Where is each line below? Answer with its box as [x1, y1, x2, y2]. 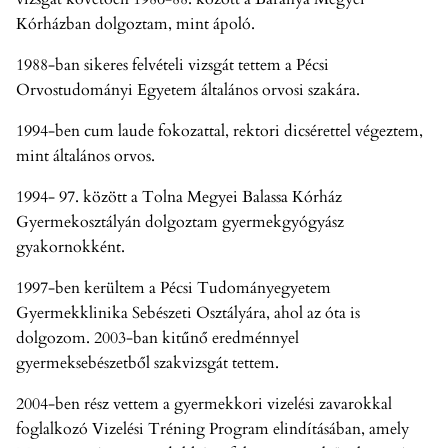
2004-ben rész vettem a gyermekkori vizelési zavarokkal [16, 393, 392, 415]
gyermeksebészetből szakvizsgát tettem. [16, 352, 279, 374]
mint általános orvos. [16, 145, 155, 167]
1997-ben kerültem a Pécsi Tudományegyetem [16, 277, 331, 299]
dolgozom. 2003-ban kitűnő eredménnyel [16, 327, 299, 349]
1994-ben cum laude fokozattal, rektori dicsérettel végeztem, [16, 120, 423, 142]
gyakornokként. [16, 236, 125, 258]
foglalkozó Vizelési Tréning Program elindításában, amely [16, 418, 409, 440]
